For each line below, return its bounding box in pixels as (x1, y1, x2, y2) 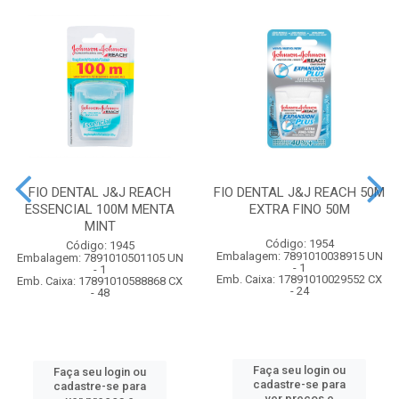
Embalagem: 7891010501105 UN (16, 250, 183, 265)
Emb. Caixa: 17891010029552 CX (216, 272, 382, 286)
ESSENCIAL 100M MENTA (25, 200, 175, 217)
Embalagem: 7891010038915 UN (216, 248, 383, 263)
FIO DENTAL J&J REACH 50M (214, 183, 385, 200)
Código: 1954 (265, 236, 334, 250)
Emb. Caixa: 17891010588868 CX (17, 273, 183, 288)
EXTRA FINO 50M (248, 200, 350, 217)
